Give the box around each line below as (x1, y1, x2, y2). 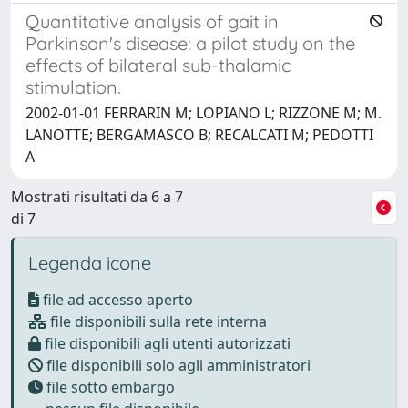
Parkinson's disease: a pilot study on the (25, 31, 355, 55)
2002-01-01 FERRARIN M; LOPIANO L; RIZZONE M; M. (25, 102, 382, 123)
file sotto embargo (43, 376, 175, 397)
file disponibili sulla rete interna (46, 311, 267, 331)
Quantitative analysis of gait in (25, 9, 279, 33)
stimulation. (25, 75, 121, 98)
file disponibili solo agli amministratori (43, 354, 311, 375)
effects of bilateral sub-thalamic (25, 53, 291, 76)
